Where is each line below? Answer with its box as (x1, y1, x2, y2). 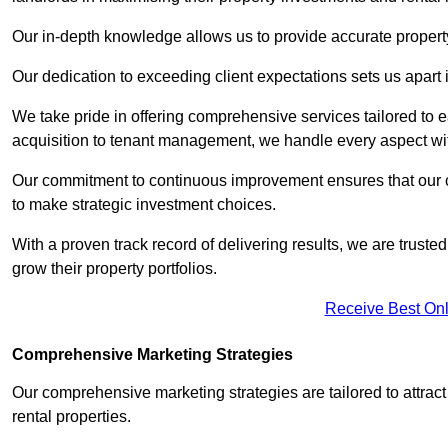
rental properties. (12, 408, 135, 426)
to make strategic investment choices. (12, 196, 280, 214)
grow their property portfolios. (12, 260, 217, 278)
